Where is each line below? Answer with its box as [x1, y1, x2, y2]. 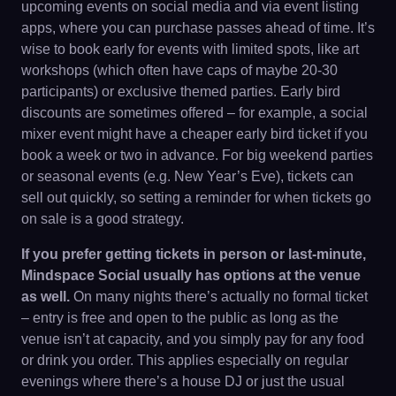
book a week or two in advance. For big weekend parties [21, 148, 373, 163]
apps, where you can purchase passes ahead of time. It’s [21, 20, 375, 35]
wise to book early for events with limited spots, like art [21, 42, 359, 57]
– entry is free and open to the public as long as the [21, 310, 339, 325]
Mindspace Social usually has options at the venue [21, 268, 361, 283]
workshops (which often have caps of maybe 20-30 [21, 63, 338, 78]
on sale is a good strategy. [21, 211, 184, 226]
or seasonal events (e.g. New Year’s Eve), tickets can [21, 169, 354, 184]
